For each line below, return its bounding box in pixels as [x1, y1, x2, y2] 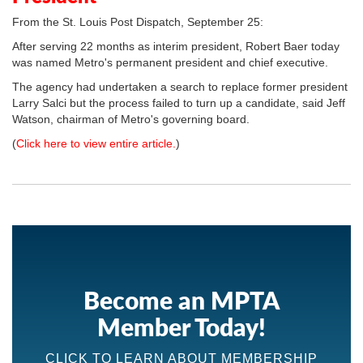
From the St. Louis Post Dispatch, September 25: [12, 15, 263, 28]
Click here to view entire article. [16, 137, 176, 150]
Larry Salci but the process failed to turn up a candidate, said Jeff [12, 96, 345, 109]
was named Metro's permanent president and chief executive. [12, 56, 328, 69]
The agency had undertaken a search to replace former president [12, 80, 348, 93]
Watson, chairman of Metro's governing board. [12, 113, 250, 126]
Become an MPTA [83, 283, 280, 317]
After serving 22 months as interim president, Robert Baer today [12, 40, 340, 53]
